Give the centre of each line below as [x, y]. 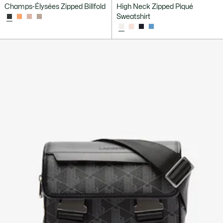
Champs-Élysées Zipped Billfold [55, 6]
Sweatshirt [133, 16]
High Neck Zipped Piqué [155, 6]
